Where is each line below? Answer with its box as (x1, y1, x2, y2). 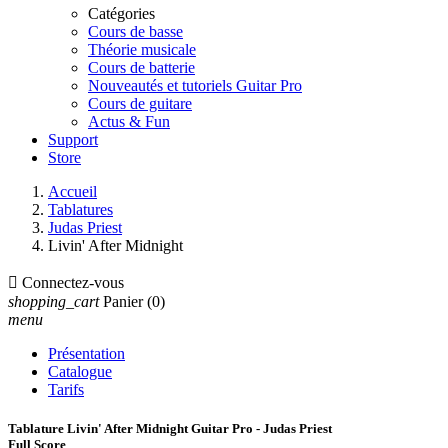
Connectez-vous (22, 274, 124, 291)
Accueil (48, 183, 97, 200)
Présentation (48, 345, 125, 362)
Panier (103, 293, 143, 310)
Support (48, 131, 98, 148)
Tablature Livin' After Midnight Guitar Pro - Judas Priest (8, 421, 332, 437)
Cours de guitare (88, 95, 192, 112)
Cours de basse (88, 23, 183, 40)
